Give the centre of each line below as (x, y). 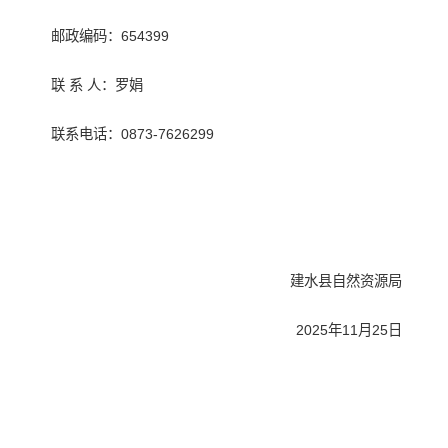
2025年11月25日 (348, 330)
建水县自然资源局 (345, 281)
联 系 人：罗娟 (97, 85)
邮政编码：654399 (110, 36)
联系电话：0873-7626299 (133, 134)
